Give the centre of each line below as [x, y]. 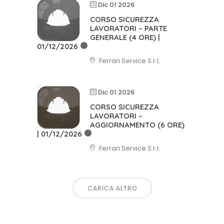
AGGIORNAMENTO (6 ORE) [137, 125]
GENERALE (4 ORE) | [125, 37]
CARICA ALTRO [112, 188]
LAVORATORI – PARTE [128, 28]
